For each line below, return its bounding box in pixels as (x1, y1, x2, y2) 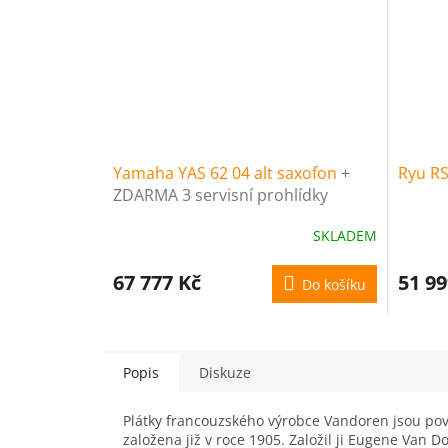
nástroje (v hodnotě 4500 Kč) (113, 205, 329, 228)
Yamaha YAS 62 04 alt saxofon (113, 161, 341, 184)
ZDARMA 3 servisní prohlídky (113, 183, 328, 206)
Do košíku (301, 274, 366, 294)
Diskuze (199, 362, 251, 382)
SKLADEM (312, 226, 377, 246)
